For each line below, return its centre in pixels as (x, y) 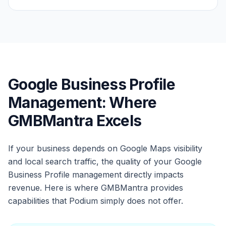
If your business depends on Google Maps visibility (105, 148)
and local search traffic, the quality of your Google (105, 161)
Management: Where (82, 102)
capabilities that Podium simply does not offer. (96, 201)
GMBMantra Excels (75, 121)
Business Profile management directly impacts (96, 175)
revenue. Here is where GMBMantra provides (96, 188)
